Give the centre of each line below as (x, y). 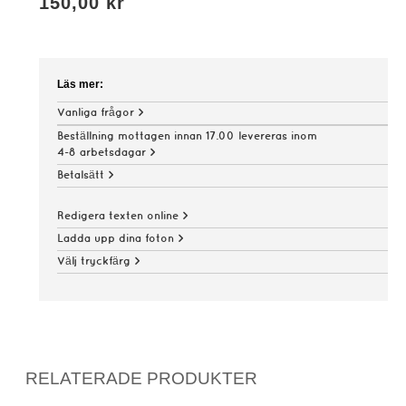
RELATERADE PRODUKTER (141, 378)
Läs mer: (80, 84)
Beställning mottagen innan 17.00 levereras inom (187, 136)
